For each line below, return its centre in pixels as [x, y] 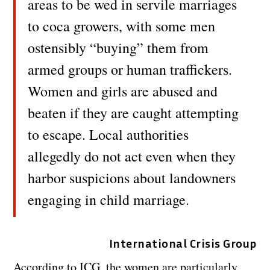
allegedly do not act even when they [132, 156]
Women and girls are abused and [123, 91]
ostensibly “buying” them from [118, 47]
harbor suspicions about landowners [132, 177]
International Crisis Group [183, 243]
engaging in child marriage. [109, 199]
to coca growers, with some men [122, 26]
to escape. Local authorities [108, 134]
